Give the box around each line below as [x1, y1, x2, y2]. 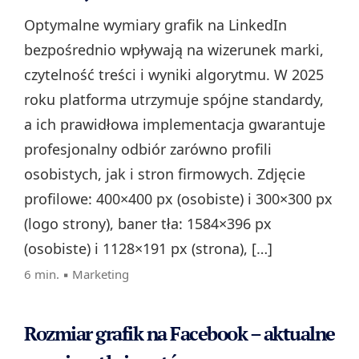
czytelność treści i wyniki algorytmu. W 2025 [24, 65, 324, 85]
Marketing [72, 266, 129, 283]
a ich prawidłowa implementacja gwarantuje [24, 115, 325, 135]
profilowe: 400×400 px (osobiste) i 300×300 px [24, 189, 333, 209]
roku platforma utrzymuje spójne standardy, [24, 90, 324, 110]
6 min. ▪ [24, 266, 72, 283]
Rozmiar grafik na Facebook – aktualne [24, 321, 335, 347]
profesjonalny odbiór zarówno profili [24, 139, 272, 159]
